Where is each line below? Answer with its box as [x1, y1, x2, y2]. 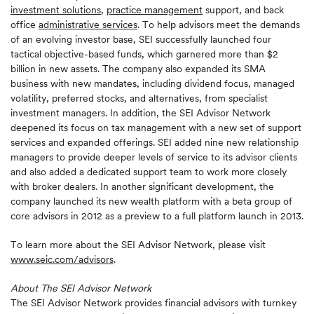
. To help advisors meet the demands [137, 19, 300, 30]
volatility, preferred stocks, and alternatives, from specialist [11, 93, 268, 104]
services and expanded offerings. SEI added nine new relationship [11, 137, 299, 148]
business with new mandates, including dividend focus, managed [11, 78, 294, 89]
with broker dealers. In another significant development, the [11, 181, 274, 192]
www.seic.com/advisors [11, 254, 114, 265]
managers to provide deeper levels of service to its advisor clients [11, 151, 297, 163]
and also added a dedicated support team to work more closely [11, 166, 287, 177]
